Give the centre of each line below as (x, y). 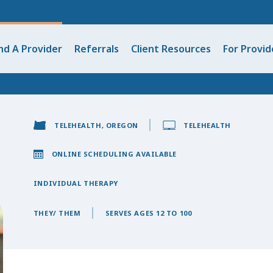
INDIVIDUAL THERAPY (76, 183)
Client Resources (171, 49)
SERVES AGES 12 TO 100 (148, 213)
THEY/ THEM (57, 213)
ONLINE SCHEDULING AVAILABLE (114, 154)
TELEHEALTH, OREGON (96, 126)
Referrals (96, 49)
